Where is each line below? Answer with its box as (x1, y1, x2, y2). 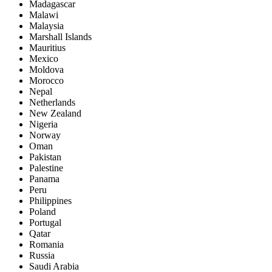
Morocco (29, 75, 64, 86)
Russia (29, 250, 55, 260)
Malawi (29, 9, 58, 20)
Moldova (29, 64, 64, 75)
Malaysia (29, 20, 64, 31)
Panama (29, 173, 59, 184)
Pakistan (29, 151, 61, 162)
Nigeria (29, 118, 58, 129)
